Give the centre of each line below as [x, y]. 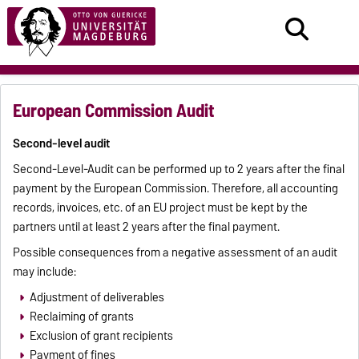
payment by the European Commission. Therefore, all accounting [176, 189]
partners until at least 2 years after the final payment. [147, 227]
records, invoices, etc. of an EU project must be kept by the [161, 208]
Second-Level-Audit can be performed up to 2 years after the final [179, 169]
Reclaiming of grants [81, 317]
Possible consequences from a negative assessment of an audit [175, 253]
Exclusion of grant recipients [101, 336]
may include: [45, 272]
